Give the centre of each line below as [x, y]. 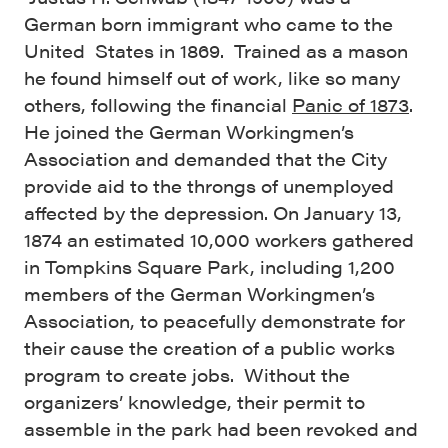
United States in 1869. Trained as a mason [216, 50]
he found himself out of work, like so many [212, 77]
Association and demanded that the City [205, 158]
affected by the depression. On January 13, [213, 212]
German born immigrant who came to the [208, 23]
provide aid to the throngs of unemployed [209, 185]
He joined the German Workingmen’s [189, 131]
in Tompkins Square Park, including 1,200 [209, 266]
